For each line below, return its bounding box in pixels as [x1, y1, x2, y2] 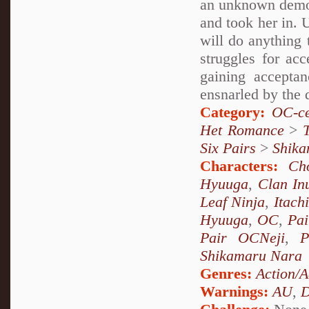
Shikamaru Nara [200, 246, 302, 264]
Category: [200, 103, 265, 121]
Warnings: [200, 282, 272, 300]
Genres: [200, 264, 256, 282]
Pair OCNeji [200, 228, 285, 246]
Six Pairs [200, 139, 256, 157]
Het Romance [200, 121, 284, 139]
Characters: [200, 157, 278, 175]
